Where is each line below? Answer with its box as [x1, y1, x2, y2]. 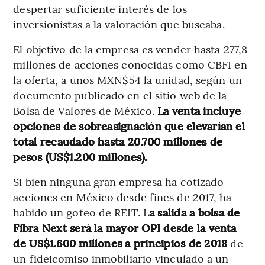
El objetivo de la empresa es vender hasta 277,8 [13, 41, 248, 57]
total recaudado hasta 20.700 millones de [13, 134, 222, 149]
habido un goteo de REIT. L [13, 205, 149, 220]
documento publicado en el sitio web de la [13, 88, 227, 103]
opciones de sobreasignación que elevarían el [13, 118, 245, 134]
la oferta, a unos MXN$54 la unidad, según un [13, 72, 242, 88]
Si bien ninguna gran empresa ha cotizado [13, 174, 224, 189]
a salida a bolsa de [149, 205, 240, 220]
